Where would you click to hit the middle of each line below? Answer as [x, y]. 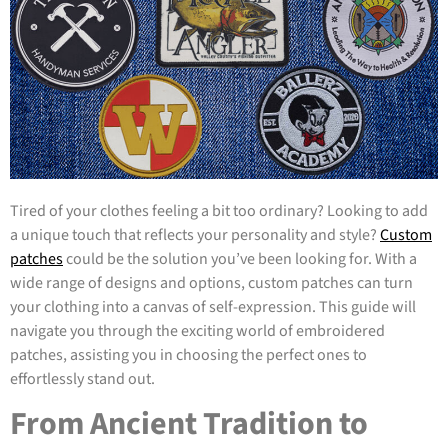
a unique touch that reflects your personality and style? [195, 234]
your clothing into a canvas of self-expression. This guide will [213, 306]
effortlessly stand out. [82, 378]
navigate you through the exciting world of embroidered [197, 330]
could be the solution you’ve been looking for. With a [240, 258]
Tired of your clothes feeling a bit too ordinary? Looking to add [219, 210]
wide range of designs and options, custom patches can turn [211, 282]
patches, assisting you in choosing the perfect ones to [188, 354]
